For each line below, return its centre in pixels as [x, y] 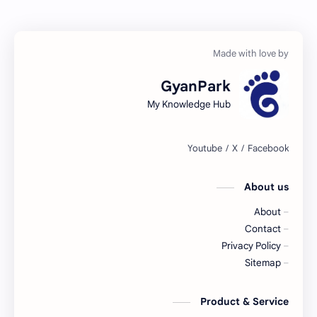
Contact [263, 229]
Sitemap [263, 263]
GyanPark [196, 86]
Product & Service [244, 302]
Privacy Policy [251, 246]
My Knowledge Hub [189, 104]
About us [266, 187]
